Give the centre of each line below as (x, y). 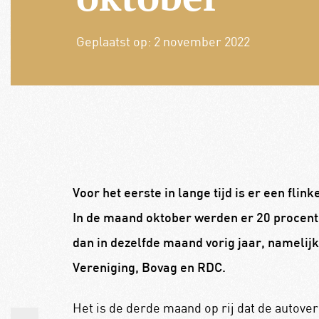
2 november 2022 (202, 41)
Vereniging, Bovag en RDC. (150, 268)
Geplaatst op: (115, 41)
